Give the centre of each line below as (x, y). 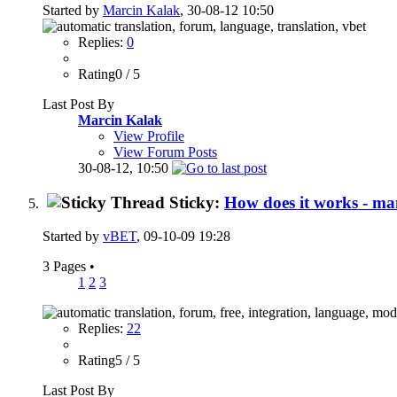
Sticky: (197, 202)
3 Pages (66, 267)
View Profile (149, 136)
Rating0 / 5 (109, 74)
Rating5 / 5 (109, 361)
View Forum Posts (165, 152)
